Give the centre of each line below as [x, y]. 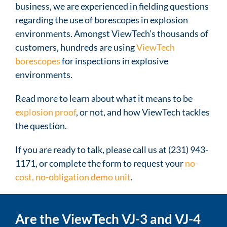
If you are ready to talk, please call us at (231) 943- [112, 149]
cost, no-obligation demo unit [73, 177]
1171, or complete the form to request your [100, 163]
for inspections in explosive [114, 61]
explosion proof [46, 112]
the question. [41, 125]
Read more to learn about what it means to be [104, 98]
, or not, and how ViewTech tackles [143, 112]
